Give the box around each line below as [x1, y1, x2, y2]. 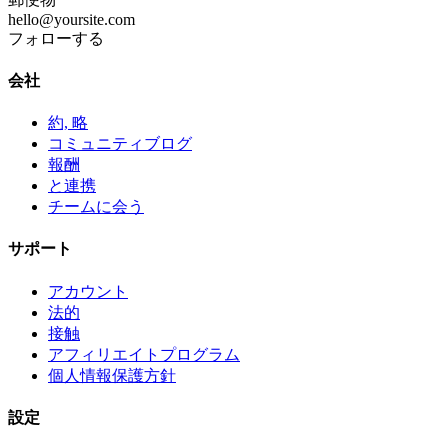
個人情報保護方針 [48, 366, 176, 384]
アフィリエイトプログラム [48, 345, 240, 363]
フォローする [8, 29, 104, 47]
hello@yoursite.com [8, 10, 135, 28]
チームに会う [48, 198, 144, 216]
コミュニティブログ [48, 135, 192, 153]
